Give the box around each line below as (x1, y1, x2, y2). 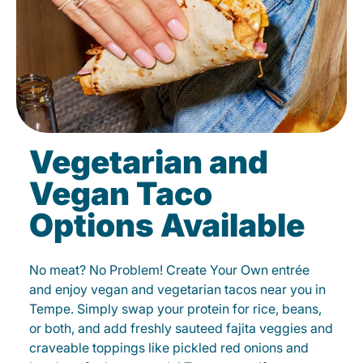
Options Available (29, 206, 305, 245)
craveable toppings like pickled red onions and (29, 340, 309, 357)
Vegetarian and (29, 143, 268, 181)
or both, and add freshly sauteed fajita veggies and (29, 320, 333, 337)
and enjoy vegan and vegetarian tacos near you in (29, 281, 326, 298)
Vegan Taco (29, 174, 212, 213)
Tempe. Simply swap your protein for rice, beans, (29, 301, 322, 318)
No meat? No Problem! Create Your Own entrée (29, 262, 310, 279)
